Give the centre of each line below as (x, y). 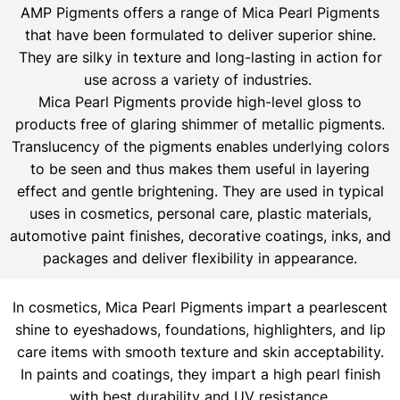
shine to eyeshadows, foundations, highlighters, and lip (200, 330)
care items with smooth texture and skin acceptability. (200, 352)
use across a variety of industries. (200, 80)
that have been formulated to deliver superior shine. (200, 35)
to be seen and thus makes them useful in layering (200, 169)
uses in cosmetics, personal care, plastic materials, (200, 214)
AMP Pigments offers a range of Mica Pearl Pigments (200, 13)
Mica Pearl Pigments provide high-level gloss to (200, 102)
